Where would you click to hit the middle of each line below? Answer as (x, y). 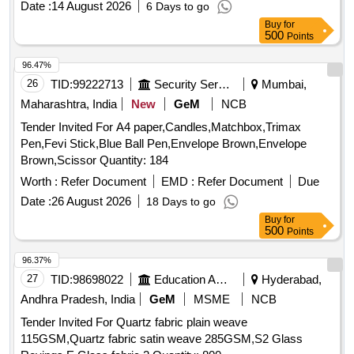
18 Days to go (181, 202)
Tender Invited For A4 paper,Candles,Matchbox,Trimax (161, 127)
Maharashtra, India (69, 104)
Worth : (39, 182)
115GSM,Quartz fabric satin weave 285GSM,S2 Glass (162, 339)
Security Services (224, 85)
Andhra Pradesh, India (78, 299)
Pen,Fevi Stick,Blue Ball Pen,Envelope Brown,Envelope (164, 144)
